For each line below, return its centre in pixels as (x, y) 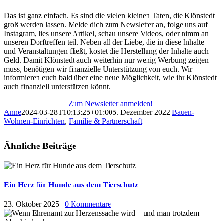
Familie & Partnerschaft (105, 121)
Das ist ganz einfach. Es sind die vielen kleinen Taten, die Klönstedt (109, 15)
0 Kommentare (88, 204)
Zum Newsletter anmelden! (110, 103)
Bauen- (183, 112)
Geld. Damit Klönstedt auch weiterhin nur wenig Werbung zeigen (106, 60)
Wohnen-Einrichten (34, 121)
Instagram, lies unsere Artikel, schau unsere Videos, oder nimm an (106, 33)
